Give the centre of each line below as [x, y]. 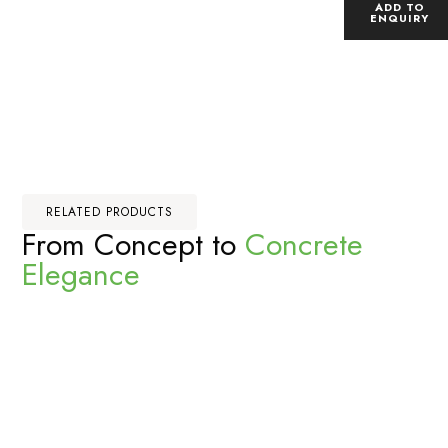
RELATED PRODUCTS [110, 212]
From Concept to [134, 245]
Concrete [304, 245]
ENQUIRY [400, 18]
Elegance [81, 275]
